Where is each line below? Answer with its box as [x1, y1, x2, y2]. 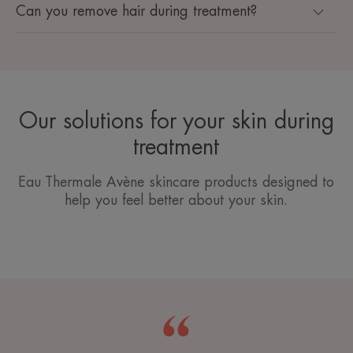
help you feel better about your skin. [65, 193, 288, 208]
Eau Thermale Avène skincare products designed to [18, 175, 335, 190]
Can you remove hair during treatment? [16, 4, 257, 19]
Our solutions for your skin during [18, 110, 334, 133]
